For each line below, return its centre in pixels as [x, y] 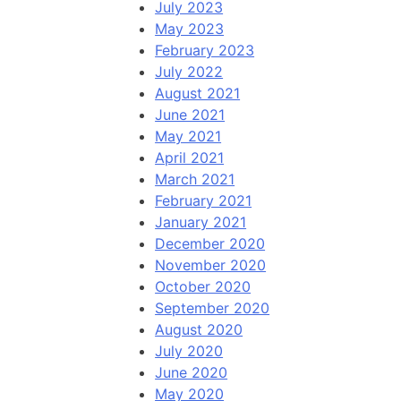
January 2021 [201, 222]
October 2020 [203, 287]
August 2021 [198, 94]
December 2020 [210, 244]
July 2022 [189, 72]
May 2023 [190, 29]
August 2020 [199, 330]
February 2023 [205, 51]
